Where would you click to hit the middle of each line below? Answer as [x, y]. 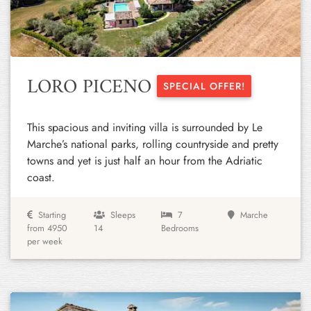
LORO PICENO [92, 88]
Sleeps [123, 215]
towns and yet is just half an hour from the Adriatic [145, 161]
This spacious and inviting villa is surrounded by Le [145, 127]
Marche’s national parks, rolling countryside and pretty [153, 144]
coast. [43, 177]
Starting [52, 215]
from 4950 [47, 228]
